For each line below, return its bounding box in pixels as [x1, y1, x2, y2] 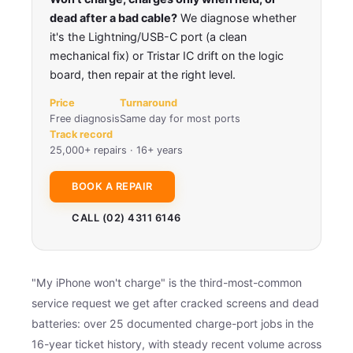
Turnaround [120, 96, 177, 109]
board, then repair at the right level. [50, 67, 236, 81]
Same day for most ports [120, 112, 240, 124]
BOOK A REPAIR [72, 180, 153, 192]
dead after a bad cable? [50, 10, 177, 24]
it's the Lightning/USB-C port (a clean [50, 29, 247, 43]
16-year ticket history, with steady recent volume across [32, 336, 321, 351]
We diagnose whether [177, 10, 296, 24]
